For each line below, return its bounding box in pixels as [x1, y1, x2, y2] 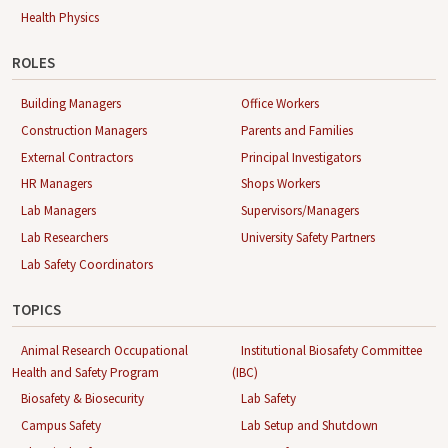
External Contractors [21, 148, 133, 166]
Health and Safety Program [12, 363, 159, 381]
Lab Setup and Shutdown [240, 417, 378, 435]
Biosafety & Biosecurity [21, 390, 144, 408]
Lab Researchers [21, 228, 108, 246]
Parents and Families [240, 121, 353, 139]
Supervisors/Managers [240, 202, 359, 220]
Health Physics [21, 8, 99, 26]
